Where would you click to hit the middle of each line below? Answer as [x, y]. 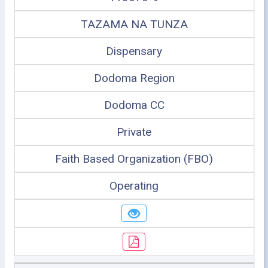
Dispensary [134, 51]
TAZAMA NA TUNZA [134, 24]
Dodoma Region [134, 78]
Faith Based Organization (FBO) [134, 159]
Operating [134, 185]
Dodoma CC [134, 105]
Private [134, 132]
